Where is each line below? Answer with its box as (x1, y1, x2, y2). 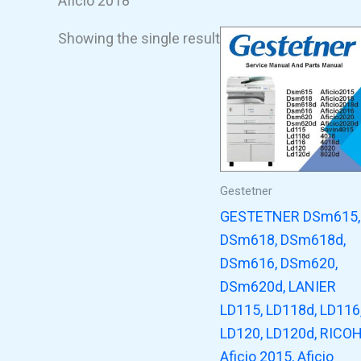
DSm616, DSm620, (220, 255, 338, 272)
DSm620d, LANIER (220, 278, 336, 296)
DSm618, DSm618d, (220, 231, 346, 249)
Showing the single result (58, 29, 220, 47)
